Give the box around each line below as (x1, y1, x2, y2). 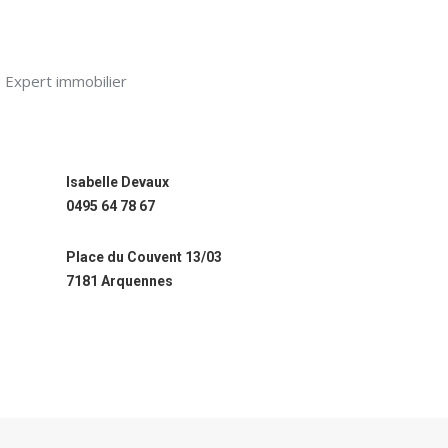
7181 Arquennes (66, 273, 173, 289)
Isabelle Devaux (66, 174, 169, 190)
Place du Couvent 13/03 (66, 249, 222, 265)
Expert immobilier (5, 71, 127, 91)
